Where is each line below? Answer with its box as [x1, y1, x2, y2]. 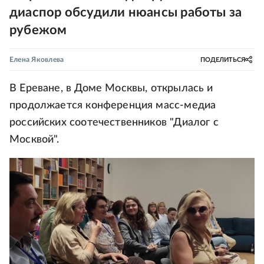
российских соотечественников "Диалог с [9, 117, 219, 128]
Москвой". [9, 134, 60, 145]
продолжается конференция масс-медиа [9, 100, 216, 111]
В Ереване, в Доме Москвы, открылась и [9, 83, 213, 94]
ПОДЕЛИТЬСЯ [200, 56, 245, 63]
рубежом [9, 24, 67, 37]
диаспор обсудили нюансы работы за [9, 6, 242, 19]
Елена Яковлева [9, 56, 64, 63]
